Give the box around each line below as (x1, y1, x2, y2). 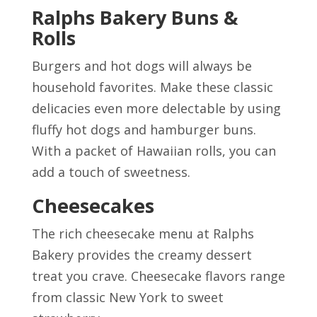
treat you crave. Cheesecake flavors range (31, 267, 285, 284)
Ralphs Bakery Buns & (31, 4, 238, 30)
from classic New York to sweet (31, 288, 224, 306)
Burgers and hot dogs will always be (31, 57, 252, 74)
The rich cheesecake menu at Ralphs (31, 224, 254, 242)
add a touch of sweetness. (31, 163, 190, 180)
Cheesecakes (31, 192, 154, 219)
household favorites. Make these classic (31, 78, 273, 96)
